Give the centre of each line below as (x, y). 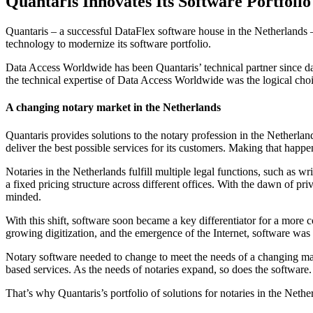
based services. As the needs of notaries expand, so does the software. (159, 269)
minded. (23, 196)
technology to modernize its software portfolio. (108, 44)
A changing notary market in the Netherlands (113, 108)
